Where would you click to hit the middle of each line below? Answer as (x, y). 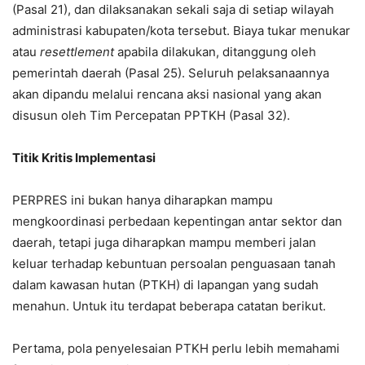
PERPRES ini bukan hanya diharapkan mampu (143, 200)
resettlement (77, 52)
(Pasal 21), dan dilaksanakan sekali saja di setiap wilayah (173, 9)
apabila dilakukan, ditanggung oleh (215, 52)
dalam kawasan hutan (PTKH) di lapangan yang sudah (165, 285)
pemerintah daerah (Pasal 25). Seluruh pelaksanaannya (171, 73)
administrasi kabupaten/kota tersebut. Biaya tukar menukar (181, 31)
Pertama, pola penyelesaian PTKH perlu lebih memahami (176, 348)
